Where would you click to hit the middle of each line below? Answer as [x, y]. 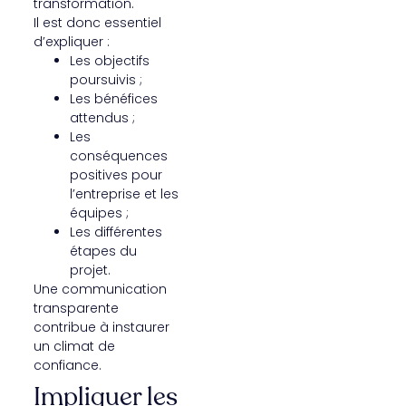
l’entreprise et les [124, 193]
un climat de [74, 346]
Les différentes [116, 232]
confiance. [67, 365]
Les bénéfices [113, 98]
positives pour [116, 174]
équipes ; [99, 213]
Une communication [100, 289]
